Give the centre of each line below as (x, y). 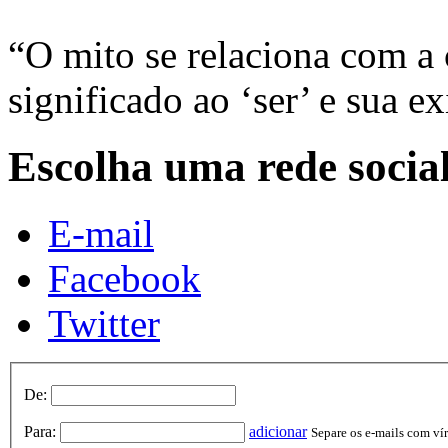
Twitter (104, 323)
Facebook (124, 278)
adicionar (278, 432)
